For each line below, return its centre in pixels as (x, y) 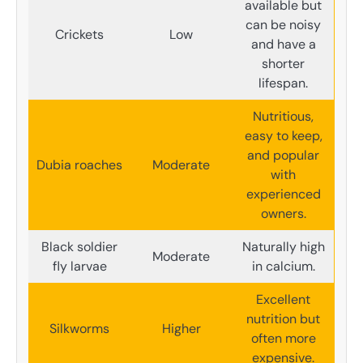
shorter (283, 64)
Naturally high (283, 247)
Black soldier (79, 247)
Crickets (79, 35)
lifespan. (283, 83)
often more (283, 339)
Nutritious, (283, 117)
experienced (283, 194)
